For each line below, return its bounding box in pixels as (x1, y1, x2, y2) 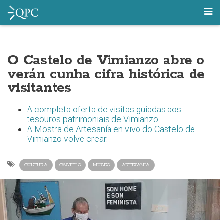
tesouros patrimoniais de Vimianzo (27, 114, 158, 124)
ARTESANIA (122, 162, 150, 168)
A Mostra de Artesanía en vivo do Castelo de (27, 124, 195, 134)
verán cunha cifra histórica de (7, 65, 205, 83)
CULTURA (24, 162, 48, 168)
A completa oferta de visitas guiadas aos (27, 104, 181, 114)
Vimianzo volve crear (27, 134, 106, 144)
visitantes (7, 79, 71, 97)
